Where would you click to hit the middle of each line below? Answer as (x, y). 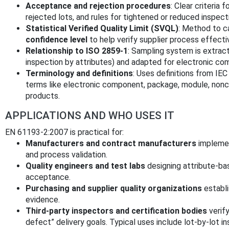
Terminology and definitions (79, 73)
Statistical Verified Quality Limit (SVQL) (102, 28)
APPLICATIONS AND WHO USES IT (90, 115)
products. (43, 96)
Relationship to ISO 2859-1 (77, 51)
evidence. (43, 199)
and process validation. (66, 154)
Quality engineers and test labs (85, 166)
